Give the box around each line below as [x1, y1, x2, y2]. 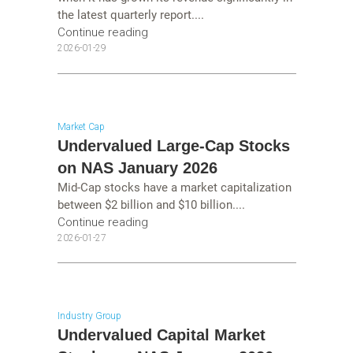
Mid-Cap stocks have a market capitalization [57, 180, 292, 195]
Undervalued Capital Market [57, 326, 266, 344]
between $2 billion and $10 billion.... [57, 197, 245, 212]
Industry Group [57, 310, 121, 322]
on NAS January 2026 [57, 158, 217, 176]
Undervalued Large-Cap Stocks [57, 136, 290, 154]
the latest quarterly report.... [57, 8, 204, 23]
